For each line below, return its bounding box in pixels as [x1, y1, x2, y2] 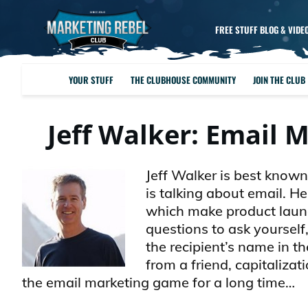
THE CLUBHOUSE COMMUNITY [131, 72, 236, 87]
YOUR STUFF [69, 72, 114, 87]
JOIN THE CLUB [253, 72, 306, 87]
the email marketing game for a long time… [22, 274, 295, 291]
